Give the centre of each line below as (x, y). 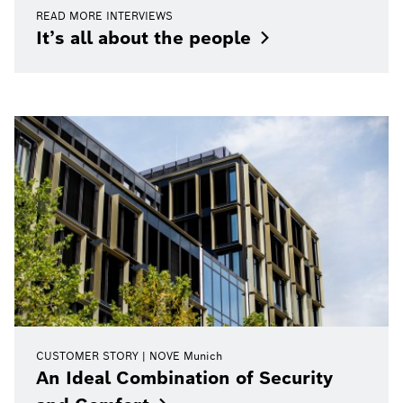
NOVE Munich (186, 355)
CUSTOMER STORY (87, 355)
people (220, 37)
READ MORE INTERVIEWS (104, 15)
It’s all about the (110, 37)
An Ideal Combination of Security (184, 377)
